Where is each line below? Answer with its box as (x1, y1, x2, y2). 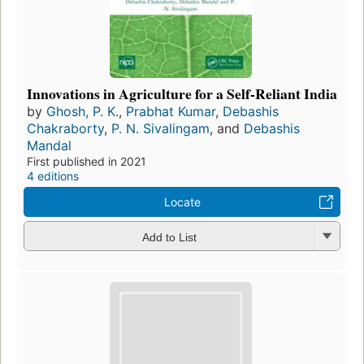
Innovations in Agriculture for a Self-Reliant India (27, 83, 337, 105)
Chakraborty (27, 120, 104, 137)
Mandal (27, 137, 71, 154)
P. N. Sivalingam (111, 120, 210, 137)
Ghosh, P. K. (46, 103, 119, 120)
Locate (163, 195, 201, 210)
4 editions (27, 169, 79, 184)
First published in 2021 (27, 154, 146, 169)
